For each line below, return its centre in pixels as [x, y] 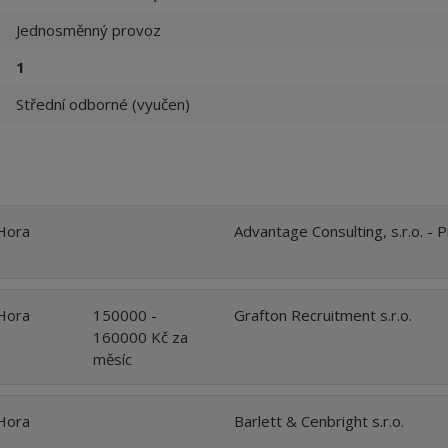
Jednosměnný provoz [88, 29]
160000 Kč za [140, 336]
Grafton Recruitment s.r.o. [322, 314]
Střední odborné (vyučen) [103, 103]
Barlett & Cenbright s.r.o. [318, 420]
